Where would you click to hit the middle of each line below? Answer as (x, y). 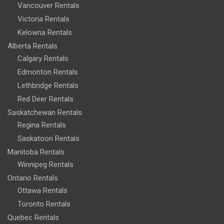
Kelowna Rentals (45, 33)
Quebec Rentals (33, 218)
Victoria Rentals (43, 19)
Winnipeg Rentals (45, 165)
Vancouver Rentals (48, 6)
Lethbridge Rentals (48, 86)
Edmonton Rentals (48, 72)
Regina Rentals (42, 125)
